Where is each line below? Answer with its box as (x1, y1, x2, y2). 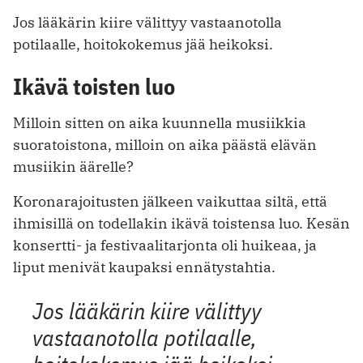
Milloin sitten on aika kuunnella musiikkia (13, 113, 306, 133)
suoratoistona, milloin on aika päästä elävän (13, 135, 317, 155)
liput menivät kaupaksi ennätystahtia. (13, 258, 275, 277)
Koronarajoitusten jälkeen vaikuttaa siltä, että (13, 192, 327, 211)
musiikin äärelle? (13, 157, 134, 177)
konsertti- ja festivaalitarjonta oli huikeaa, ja (13, 236, 317, 255)
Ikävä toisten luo (13, 71, 175, 102)
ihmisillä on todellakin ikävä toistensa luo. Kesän (13, 214, 350, 233)
